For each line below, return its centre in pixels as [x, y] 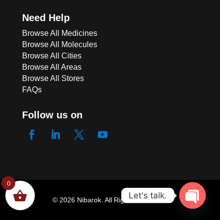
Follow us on [52, 115]
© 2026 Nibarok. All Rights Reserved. [110, 200]
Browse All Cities [52, 55]
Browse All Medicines [59, 33]
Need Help [46, 17]
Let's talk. [148, 195]
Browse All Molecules [59, 44]
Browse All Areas [52, 67]
